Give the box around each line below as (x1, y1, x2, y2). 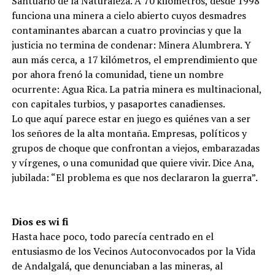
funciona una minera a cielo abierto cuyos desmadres (11, 9, 246, 22)
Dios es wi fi (11, 215, 69, 228)
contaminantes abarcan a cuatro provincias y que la (11, 23, 241, 37)
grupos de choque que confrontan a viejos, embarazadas (11, 141, 260, 155)
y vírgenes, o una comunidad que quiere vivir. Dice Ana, (11, 156, 254, 169)
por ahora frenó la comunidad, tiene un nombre (11, 68, 223, 81)
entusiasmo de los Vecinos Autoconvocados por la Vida (11, 244, 255, 258)
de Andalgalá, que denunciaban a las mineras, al (11, 259, 223, 273)
